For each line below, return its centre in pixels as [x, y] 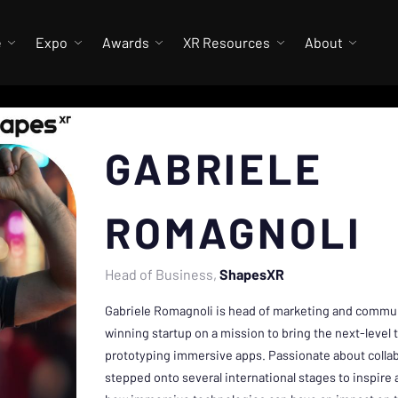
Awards [125, 42]
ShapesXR [252, 274]
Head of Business [159, 274]
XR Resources [227, 42]
